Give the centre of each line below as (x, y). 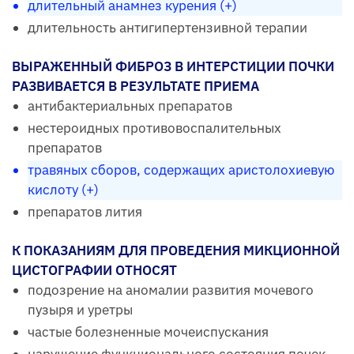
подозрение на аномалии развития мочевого (171, 290)
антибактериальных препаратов (130, 105)
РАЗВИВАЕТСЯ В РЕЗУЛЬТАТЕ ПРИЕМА (136, 86)
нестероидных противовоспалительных (154, 128)
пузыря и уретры (80, 309)
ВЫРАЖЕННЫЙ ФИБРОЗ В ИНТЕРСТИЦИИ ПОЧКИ (173, 66)
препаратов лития (85, 211)
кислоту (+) (63, 189)
